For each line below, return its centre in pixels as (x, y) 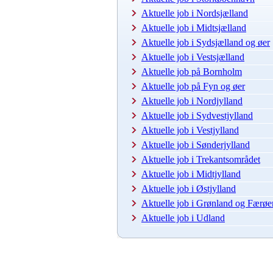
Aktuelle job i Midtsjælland (194, 28)
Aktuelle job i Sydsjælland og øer (206, 42)
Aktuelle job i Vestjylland (190, 130)
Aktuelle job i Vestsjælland (193, 57)
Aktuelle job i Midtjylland (191, 174)
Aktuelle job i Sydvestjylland (197, 115)
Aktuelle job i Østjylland (189, 189)
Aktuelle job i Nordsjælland (195, 13)
